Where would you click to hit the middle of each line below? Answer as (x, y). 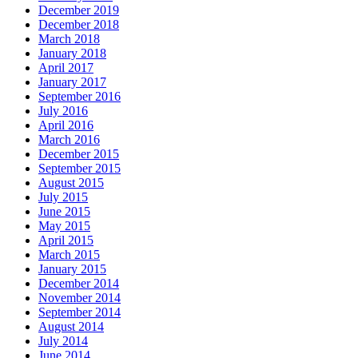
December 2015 (79, 154)
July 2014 (63, 341)
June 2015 (64, 212)
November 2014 (80, 298)
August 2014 (71, 327)
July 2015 (63, 197)
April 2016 (66, 125)
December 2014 (79, 284)
